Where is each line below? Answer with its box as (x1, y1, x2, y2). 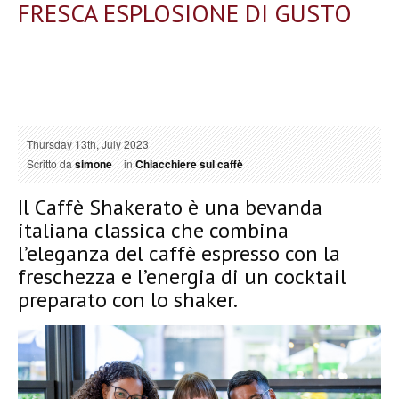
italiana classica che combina (18, 216, 289, 244)
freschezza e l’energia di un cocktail (18, 262, 346, 290)
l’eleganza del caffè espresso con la (18, 239, 340, 267)
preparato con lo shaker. (18, 285, 238, 313)
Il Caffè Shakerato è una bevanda (18, 192, 322, 221)
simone (75, 155, 112, 172)
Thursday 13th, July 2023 (27, 135, 149, 151)
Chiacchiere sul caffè (135, 155, 243, 172)
